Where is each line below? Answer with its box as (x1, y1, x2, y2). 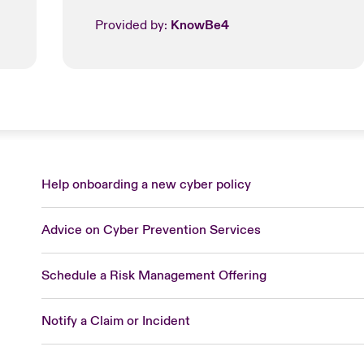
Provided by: (94, 17, 171, 33)
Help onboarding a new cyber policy (41, 176, 252, 193)
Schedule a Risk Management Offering (41, 267, 267, 284)
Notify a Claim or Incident (41, 313, 191, 330)
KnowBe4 (170, 17, 229, 33)
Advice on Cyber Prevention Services (41, 222, 262, 239)
